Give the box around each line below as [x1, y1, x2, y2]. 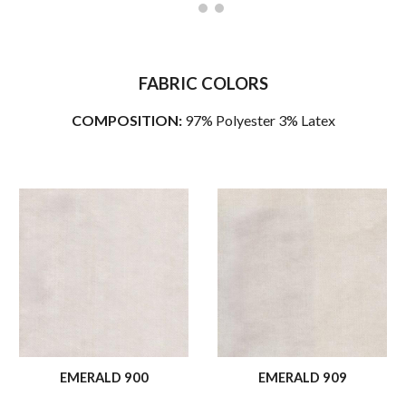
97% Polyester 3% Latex [184, 111, 335, 129]
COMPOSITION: [71, 111, 185, 129]
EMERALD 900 [59, 370, 149, 386]
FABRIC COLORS [138, 73, 268, 93]
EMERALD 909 [257, 370, 347, 386]
